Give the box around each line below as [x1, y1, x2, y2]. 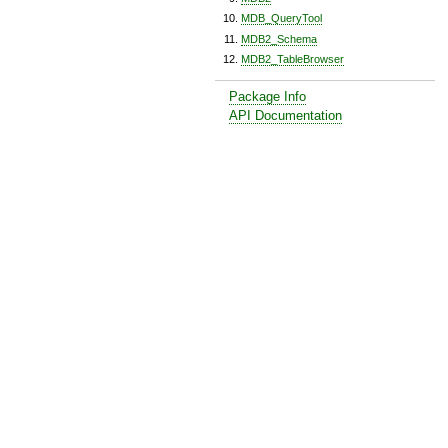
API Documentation [229, 107, 343, 123]
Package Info [229, 88, 307, 104]
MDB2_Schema [241, 32, 317, 45]
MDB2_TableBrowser [241, 53, 344, 66]
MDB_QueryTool [241, 12, 322, 25]
